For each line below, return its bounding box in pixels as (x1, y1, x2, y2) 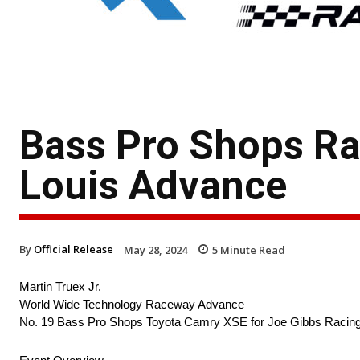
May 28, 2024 (124, 242, 187, 257)
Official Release (34, 241, 113, 256)
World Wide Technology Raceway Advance (19, 297, 244, 312)
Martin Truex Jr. (19, 280, 101, 294)
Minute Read (218, 242, 285, 257)
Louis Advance (19, 162, 287, 209)
